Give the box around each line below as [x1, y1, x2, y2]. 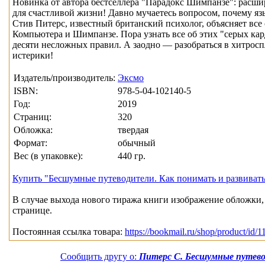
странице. [12, 205, 52, 216]
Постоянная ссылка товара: [12, 227, 125, 237]
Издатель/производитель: [14, 73, 115, 83]
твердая [118, 125, 148, 135]
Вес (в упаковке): [14, 151, 83, 161]
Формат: [14, 138, 47, 148]
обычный [118, 138, 156, 148]
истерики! [12, 50, 53, 61]
